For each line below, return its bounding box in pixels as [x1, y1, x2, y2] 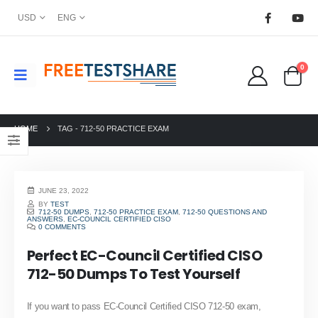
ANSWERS [26, 214, 63, 223]
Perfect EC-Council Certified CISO [26, 245, 263, 265]
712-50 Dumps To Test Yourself [26, 263, 241, 284]
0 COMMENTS [38, 222, 87, 231]
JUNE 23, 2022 [38, 187, 89, 195]
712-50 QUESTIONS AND [182, 207, 268, 216]
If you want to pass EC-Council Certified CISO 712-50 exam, [26, 300, 261, 312]
